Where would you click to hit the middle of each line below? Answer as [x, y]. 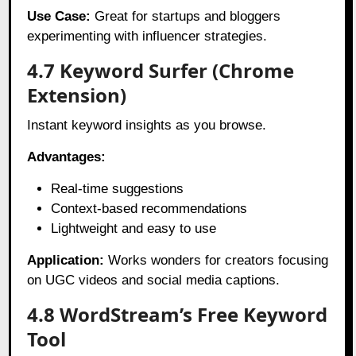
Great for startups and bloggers [186, 16]
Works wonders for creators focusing [217, 260]
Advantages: [67, 157]
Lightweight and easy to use [134, 228]
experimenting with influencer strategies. [147, 36]
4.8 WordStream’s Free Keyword [178, 314]
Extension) [77, 95]
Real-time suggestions [118, 188]
